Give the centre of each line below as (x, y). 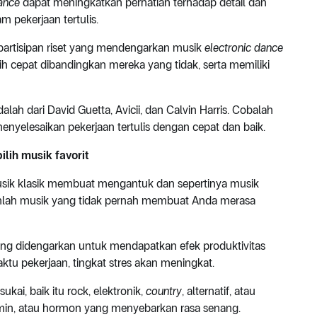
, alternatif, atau (219, 292)
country (164, 292)
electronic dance (244, 48)
